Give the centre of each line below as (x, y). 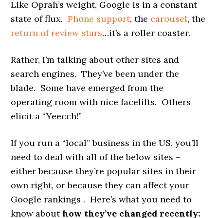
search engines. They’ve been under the (95, 73)
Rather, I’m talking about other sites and (95, 59)
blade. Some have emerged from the (87, 88)
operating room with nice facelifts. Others (101, 102)
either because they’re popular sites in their (104, 171)
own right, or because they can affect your (100, 185)
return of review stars (57, 33)
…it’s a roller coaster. (146, 33)
